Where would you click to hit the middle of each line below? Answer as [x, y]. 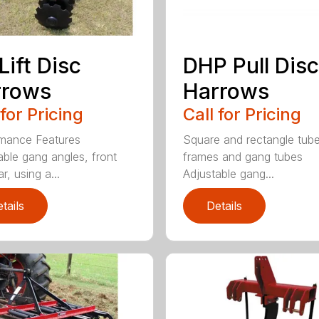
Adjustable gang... [228, 173]
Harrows [226, 91]
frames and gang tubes [242, 156]
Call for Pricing [242, 114]
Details [224, 205]
